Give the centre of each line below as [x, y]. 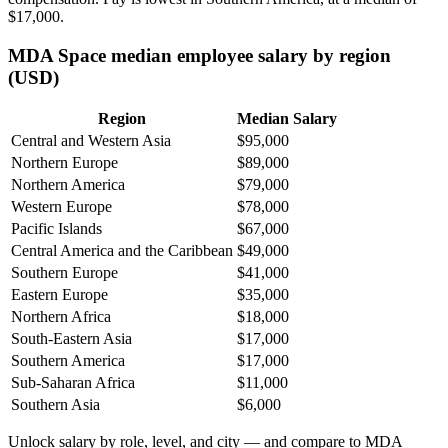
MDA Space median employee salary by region [199, 55]
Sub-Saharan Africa [73, 383]
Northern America [68, 185]
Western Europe [61, 207]
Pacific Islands [56, 229]
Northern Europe [64, 163]
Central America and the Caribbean [122, 251]
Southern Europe [64, 273]
